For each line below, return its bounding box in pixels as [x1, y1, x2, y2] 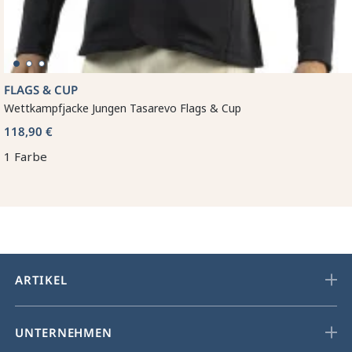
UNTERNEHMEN [15, 324, 112, 340]
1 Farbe [4, 148, 47, 164]
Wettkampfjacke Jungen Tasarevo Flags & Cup [4, 100, 241, 115]
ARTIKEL [15, 271, 68, 288]
